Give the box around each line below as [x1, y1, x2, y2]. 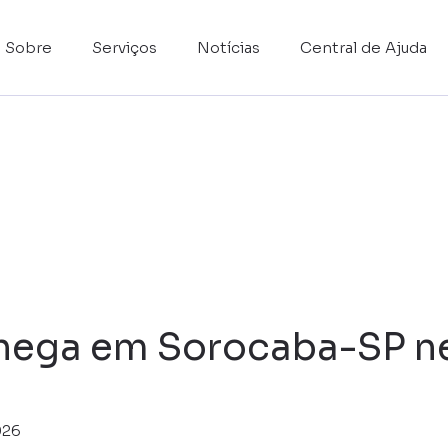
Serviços [92, 38, 157, 57]
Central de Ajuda [300, 38, 427, 57]
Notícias [197, 38, 260, 57]
